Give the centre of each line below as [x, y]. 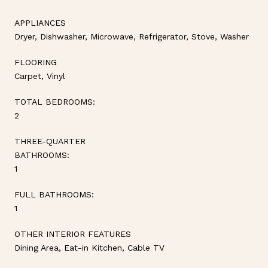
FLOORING [36, 62]
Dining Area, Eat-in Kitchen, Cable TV [89, 247]
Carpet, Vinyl [40, 76]
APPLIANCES [40, 22]
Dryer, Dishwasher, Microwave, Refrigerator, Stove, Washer [132, 36]
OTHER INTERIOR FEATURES [73, 234]
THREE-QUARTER [50, 141]
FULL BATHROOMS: [54, 194]
